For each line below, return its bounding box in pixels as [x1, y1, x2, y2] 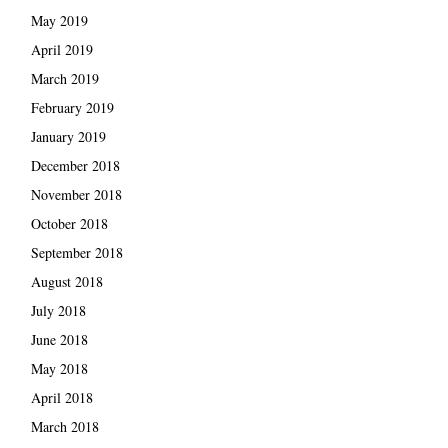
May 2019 [30, 10, 88, 30]
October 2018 [30, 213, 108, 233]
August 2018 [30, 271, 103, 291]
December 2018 [30, 155, 120, 175]
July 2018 [30, 300, 86, 320]
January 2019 [30, 126, 106, 146]
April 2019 [30, 39, 93, 59]
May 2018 [30, 358, 88, 378]
